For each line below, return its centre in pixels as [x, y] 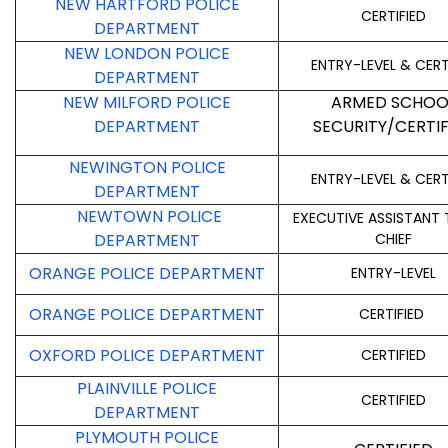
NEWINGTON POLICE [147, 168]
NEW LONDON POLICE [147, 54]
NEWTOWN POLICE [149, 217]
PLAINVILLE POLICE [147, 389]
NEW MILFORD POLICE [147, 103]
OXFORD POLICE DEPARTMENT [147, 356]
